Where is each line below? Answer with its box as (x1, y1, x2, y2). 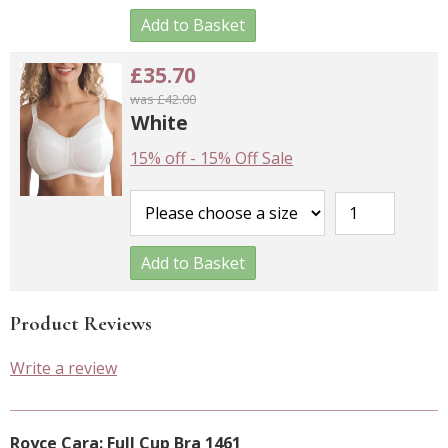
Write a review (10, 357, 117, 380)
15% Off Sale (200, 147, 294, 170)
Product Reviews (10, 311, 152, 337)
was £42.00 (130, 90, 197, 109)
